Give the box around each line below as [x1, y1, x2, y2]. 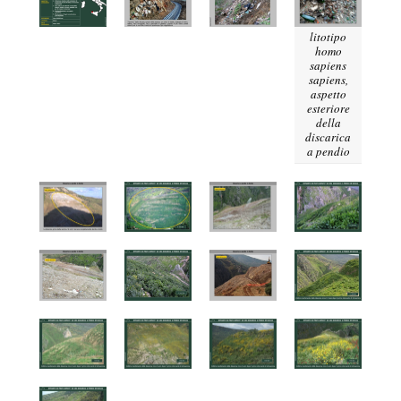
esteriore [306, 99, 350, 116]
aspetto [310, 85, 346, 102]
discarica [305, 128, 352, 145]
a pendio [306, 142, 350, 159]
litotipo [310, 28, 347, 45]
